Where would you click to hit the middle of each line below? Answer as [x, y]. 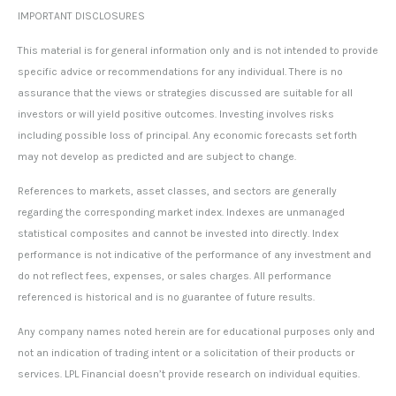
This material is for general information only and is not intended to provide [198, 51]
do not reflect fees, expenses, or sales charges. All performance [175, 276]
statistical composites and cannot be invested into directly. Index [178, 234]
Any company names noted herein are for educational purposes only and [196, 332]
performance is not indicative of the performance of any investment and [194, 255]
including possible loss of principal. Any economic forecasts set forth [187, 136]
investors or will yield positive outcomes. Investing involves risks [176, 114]
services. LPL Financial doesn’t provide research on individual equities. [189, 374]
